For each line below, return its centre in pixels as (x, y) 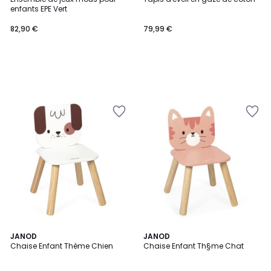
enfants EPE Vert (39, 9)
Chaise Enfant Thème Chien (62, 246)
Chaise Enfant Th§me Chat (194, 246)
